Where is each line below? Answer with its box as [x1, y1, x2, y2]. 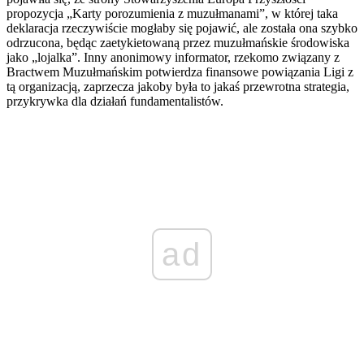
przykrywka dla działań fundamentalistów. [6, 94, 223, 109]
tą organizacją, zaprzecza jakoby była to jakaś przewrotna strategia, [6, 80, 349, 94]
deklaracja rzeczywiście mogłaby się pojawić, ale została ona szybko [6, 21, 357, 36]
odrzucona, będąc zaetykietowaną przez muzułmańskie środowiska [6, 36, 349, 50]
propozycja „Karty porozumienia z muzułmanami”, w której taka [6, 6, 338, 21]
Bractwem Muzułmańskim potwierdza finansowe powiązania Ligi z [6, 65, 353, 80]
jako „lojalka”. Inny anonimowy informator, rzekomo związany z [6, 50, 340, 65]
